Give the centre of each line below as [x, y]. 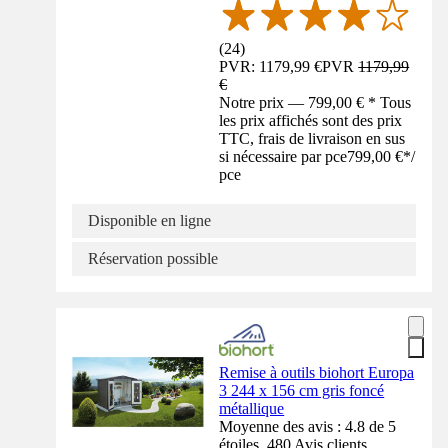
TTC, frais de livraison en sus [312, 139]
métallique [252, 409]
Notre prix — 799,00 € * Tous [315, 103]
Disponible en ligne [149, 221]
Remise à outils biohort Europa [317, 373]
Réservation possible [153, 259]
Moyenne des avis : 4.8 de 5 [308, 427]
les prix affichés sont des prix [311, 121]
